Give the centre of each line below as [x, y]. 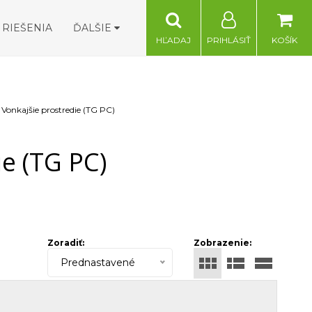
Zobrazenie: [223, 243]
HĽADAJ [173, 40]
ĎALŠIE [94, 28]
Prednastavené [98, 263]
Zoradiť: [66, 243]
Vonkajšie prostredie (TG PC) [58, 110]
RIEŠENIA [28, 28]
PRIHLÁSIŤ [229, 40]
